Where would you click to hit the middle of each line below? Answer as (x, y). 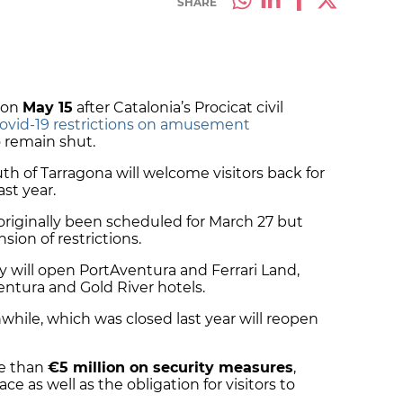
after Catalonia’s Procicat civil (178, 108)
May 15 (48, 108)
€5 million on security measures (170, 368)
